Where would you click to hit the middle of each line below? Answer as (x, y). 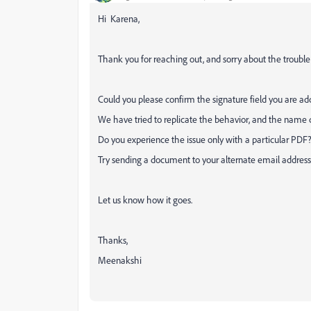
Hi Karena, (119, 18)
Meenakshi (120, 260)
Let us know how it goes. (145, 199)
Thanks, (113, 239)
